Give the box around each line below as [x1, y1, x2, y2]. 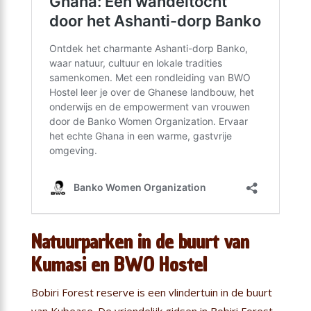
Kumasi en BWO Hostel [31, 251, 207, 278]
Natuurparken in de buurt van [31, 228, 249, 255]
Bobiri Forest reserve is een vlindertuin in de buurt [31, 285, 272, 300]
